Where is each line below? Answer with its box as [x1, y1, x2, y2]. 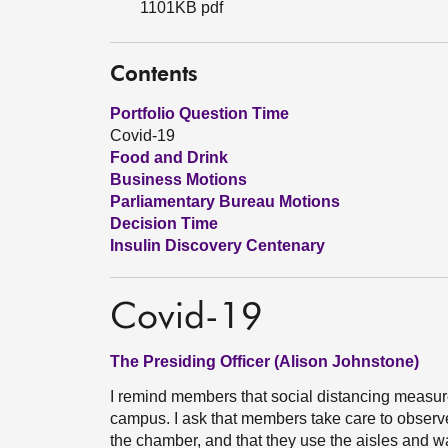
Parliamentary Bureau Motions [110, 193, 340, 210]
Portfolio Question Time [110, 105, 289, 122]
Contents [110, 65, 198, 86]
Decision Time [110, 215, 218, 232]
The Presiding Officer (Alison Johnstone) [110, 353, 419, 370]
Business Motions [110, 171, 247, 188]
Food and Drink [110, 149, 228, 166]
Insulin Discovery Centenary [110, 237, 325, 254]
